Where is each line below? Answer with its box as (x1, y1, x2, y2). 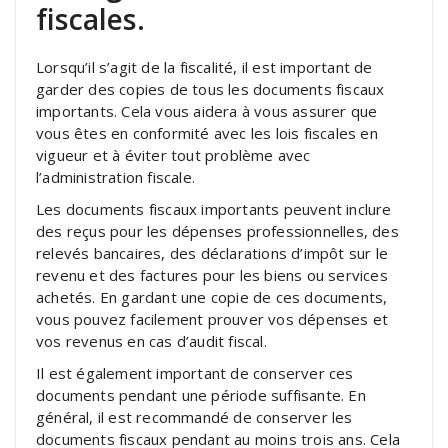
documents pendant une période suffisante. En (36, 384, 366, 405)
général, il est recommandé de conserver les (36, 406, 353, 427)
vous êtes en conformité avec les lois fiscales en (36, 122, 378, 143)
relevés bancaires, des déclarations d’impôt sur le (36, 242, 389, 263)
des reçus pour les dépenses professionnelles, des (36, 220, 399, 241)
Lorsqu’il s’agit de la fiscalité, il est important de (36, 56, 373, 77)
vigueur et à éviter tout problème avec (36, 144, 311, 165)
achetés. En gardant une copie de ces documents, (36, 286, 388, 307)
